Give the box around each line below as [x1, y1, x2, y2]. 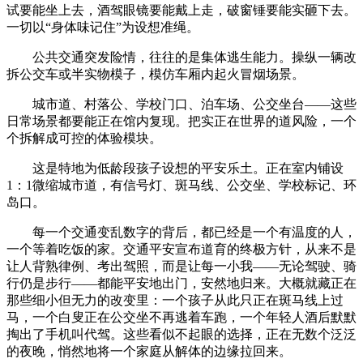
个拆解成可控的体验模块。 [6, 130, 162, 145]
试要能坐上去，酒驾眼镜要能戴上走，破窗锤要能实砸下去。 [6, 2, 357, 17]
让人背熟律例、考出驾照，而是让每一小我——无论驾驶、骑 [6, 258, 357, 273]
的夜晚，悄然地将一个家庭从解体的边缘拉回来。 [6, 344, 292, 358]
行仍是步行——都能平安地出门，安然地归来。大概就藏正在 [6, 275, 357, 290]
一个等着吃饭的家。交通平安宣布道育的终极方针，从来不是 [6, 241, 357, 256]
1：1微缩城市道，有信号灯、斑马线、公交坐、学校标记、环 [6, 177, 357, 192]
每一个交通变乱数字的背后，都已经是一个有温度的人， [6, 224, 357, 239]
